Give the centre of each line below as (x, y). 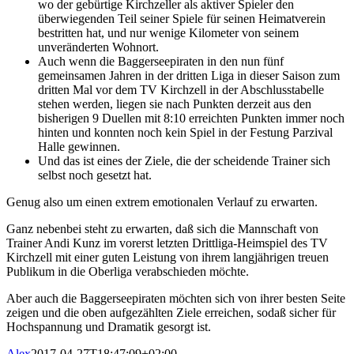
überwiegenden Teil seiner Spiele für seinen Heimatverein (182, 18)
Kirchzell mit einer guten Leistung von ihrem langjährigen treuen (168, 257)
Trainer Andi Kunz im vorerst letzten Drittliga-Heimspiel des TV (167, 243)
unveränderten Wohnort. (98, 47)
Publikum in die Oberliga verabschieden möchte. (128, 271)
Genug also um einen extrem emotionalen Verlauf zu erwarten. (162, 201)
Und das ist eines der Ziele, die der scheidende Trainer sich (184, 160)
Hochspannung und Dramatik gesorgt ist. (109, 326)
